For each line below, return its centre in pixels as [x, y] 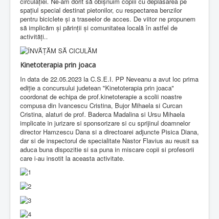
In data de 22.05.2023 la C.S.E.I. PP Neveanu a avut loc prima [109, 79]
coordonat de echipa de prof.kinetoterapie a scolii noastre [101, 96]
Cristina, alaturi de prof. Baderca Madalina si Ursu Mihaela [102, 114]
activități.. [34, 37]
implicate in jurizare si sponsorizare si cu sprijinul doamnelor [105, 123]
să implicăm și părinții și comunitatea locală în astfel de [99, 28]
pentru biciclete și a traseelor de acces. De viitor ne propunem [108, 19]
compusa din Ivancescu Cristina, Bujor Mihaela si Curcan [101, 105]
